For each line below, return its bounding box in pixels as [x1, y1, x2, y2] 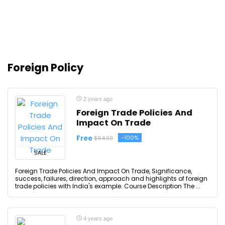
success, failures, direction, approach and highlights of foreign [15, 174, 207, 183]
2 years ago [82, 96, 113, 102]
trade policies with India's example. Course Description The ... [15, 182, 200, 190]
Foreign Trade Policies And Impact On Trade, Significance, [15, 167, 192, 175]
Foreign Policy [8, 60, 83, 75]
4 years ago [82, 215, 113, 221]
